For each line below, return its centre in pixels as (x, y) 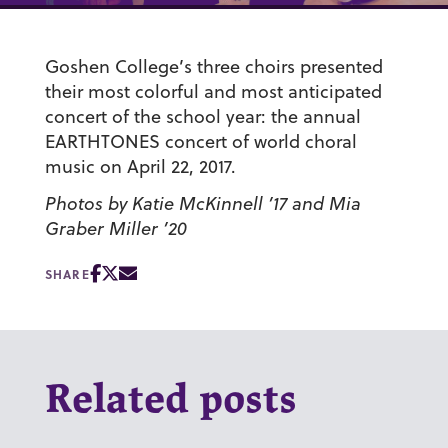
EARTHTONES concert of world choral (200, 142)
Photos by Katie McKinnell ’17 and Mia (202, 204)
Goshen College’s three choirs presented (213, 67)
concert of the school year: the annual (202, 117)
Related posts (170, 401)
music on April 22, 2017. (140, 167)
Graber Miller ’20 (115, 229)
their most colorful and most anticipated (213, 92)
